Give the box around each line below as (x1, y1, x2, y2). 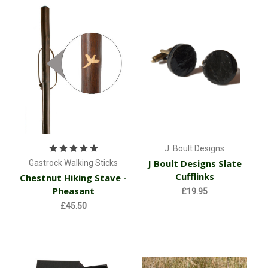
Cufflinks (175, 170, 214, 182)
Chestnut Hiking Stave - (20, 171, 127, 184)
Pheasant (52, 184, 95, 197)
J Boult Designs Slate (147, 157, 242, 169)
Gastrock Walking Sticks (29, 157, 118, 167)
